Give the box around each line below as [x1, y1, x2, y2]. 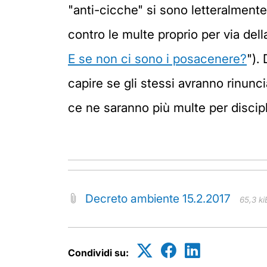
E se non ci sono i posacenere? [68, 51, 247, 67]
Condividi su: [68, 246, 129, 259]
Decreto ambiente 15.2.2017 [85, 191, 231, 206]
